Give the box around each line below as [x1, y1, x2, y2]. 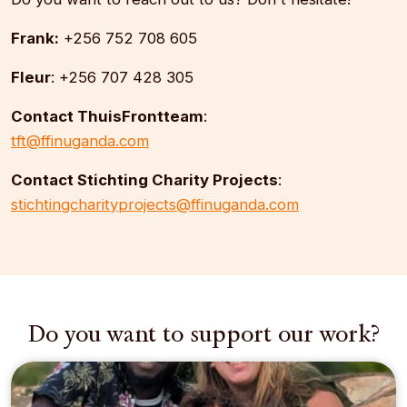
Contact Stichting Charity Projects [11, 171, 278, 190]
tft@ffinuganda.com [11, 132, 149, 151]
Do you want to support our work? [27, 319, 380, 348]
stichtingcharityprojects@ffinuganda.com [11, 195, 299, 214]
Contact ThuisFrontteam [11, 107, 203, 126]
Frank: [11, 29, 59, 48]
